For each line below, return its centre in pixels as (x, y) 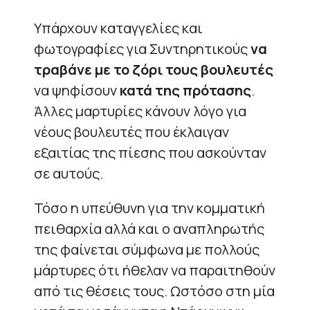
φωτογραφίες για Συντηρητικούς (142, 48)
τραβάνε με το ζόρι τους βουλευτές (154, 69)
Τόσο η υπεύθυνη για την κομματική (149, 208)
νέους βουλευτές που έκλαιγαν (131, 131)
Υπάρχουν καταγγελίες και (118, 28)
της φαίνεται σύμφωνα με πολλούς (147, 249)
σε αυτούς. (69, 173)
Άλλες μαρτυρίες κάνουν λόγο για (140, 111)
